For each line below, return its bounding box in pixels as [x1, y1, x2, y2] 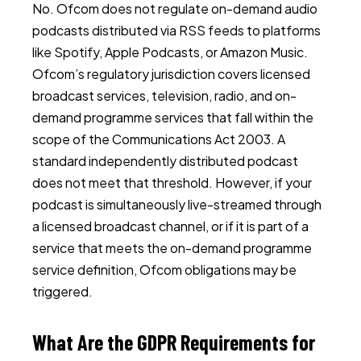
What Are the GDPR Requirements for [32, 330, 315, 355]
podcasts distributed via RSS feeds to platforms [32, 22, 321, 39]
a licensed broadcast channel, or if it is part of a [32, 218, 309, 234]
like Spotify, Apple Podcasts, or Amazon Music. [32, 44, 308, 60]
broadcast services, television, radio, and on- [32, 87, 297, 104]
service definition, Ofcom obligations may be [32, 261, 297, 278]
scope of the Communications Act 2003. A [32, 131, 285, 147]
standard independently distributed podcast [32, 152, 298, 169]
